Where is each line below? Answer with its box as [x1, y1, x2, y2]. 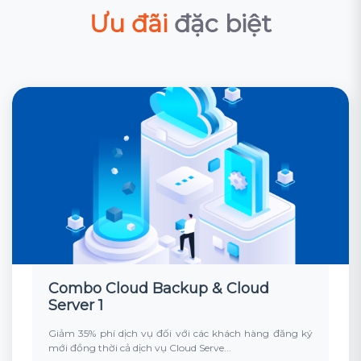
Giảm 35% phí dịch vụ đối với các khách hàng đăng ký [48, 327, 313, 339]
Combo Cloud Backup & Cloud [48, 280, 269, 297]
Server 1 [48, 297, 103, 314]
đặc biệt [168, 9, 272, 39]
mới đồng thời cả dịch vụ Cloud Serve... [48, 342, 231, 354]
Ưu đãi [89, 9, 168, 39]
